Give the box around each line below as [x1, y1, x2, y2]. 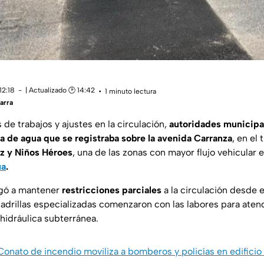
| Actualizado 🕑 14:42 [25, 86, 95, 95]
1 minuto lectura [105, 87, 156, 95]
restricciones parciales [62, 184, 161, 196]
